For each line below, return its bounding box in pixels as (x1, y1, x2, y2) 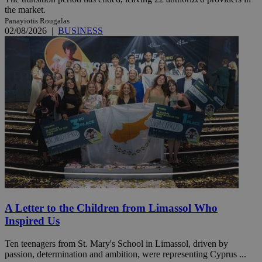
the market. (5, 5, 46, 15)
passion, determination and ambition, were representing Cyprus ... (5, 249, 246, 259)
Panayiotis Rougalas (5, 16, 70, 26)
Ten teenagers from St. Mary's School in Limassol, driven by (5, 238, 228, 249)
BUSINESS (58, 26, 103, 36)
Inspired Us (5, 214, 60, 227)
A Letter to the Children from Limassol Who (5, 201, 218, 214)
